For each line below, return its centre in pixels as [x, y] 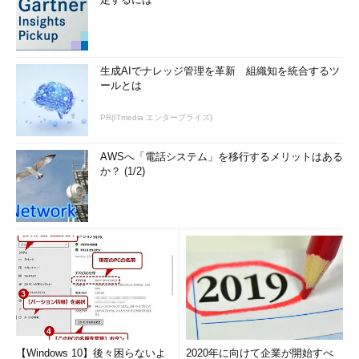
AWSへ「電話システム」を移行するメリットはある [222, 157]
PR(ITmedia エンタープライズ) [156, 117]
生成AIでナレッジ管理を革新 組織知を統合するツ [220, 71]
